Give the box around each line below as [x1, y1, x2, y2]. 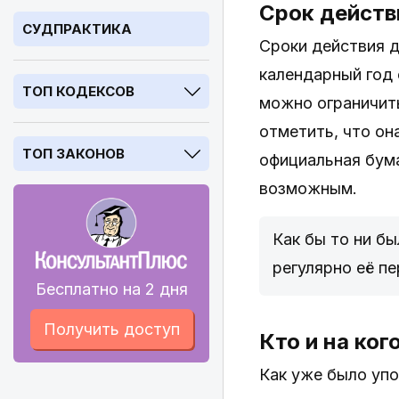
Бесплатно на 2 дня [35, 280, 188, 298]
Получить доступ [43, 320, 180, 338]
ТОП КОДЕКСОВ [22, 83, 134, 100]
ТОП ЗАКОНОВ [22, 145, 125, 162]
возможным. [259, 179, 357, 198]
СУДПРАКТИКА [22, 20, 132, 37]
